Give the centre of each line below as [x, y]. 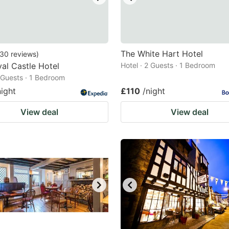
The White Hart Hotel [162, 54]
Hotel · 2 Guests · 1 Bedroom [168, 65]
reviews [24, 54]
